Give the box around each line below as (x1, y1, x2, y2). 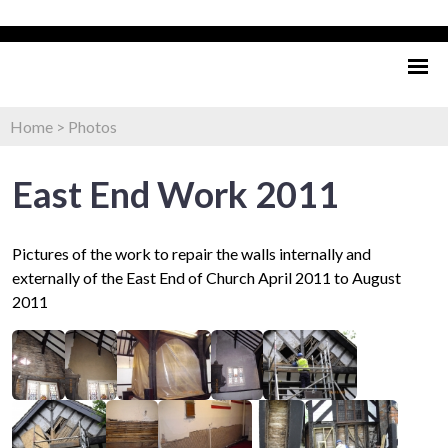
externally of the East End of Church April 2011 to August (12, 267, 401, 287)
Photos (68, 116, 117, 136)
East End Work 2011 (12, 171, 339, 216)
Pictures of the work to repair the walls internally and (12, 243, 371, 263)
